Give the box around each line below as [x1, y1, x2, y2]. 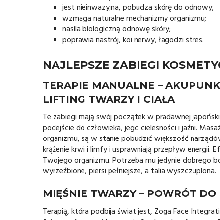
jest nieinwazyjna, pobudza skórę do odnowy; [62, 1, 214, 14]
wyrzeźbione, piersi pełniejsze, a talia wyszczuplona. [43, 165, 216, 178]
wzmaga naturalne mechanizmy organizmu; [62, 12, 206, 25]
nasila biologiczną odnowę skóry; [62, 23, 171, 36]
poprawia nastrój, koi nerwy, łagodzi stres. [62, 33, 204, 47]
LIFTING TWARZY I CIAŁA [43, 93, 175, 105]
